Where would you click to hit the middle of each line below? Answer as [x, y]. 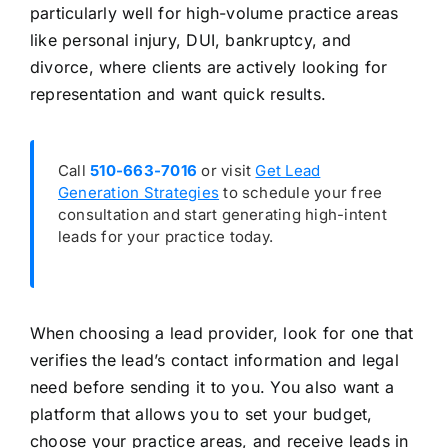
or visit [226, 171]
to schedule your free [301, 193]
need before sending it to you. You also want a [212, 387]
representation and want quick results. [178, 94]
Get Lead [288, 171]
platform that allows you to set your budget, [201, 414]
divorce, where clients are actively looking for [208, 67]
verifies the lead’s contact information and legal [214, 360]
